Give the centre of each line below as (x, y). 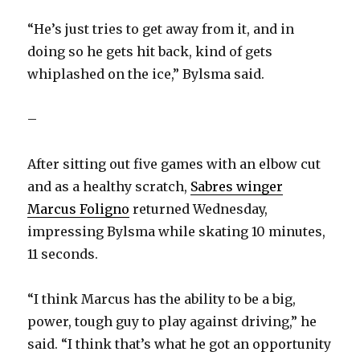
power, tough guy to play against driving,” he (172, 322)
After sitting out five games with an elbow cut (174, 164)
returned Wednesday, (199, 209)
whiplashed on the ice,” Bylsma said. (146, 74)
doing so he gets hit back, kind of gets (150, 52)
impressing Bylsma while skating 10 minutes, (177, 232)
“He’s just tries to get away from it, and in (161, 29)
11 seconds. (63, 254)
